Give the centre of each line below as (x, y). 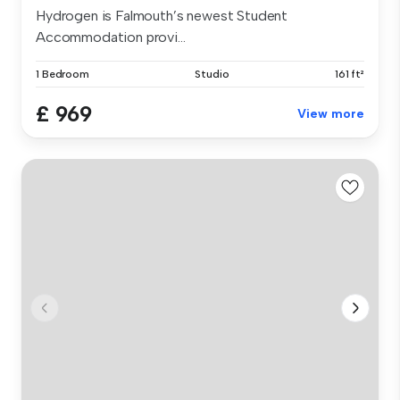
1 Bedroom (62, 75)
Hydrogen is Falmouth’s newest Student (162, 16)
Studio (212, 75)
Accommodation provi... (111, 37)
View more (331, 114)
